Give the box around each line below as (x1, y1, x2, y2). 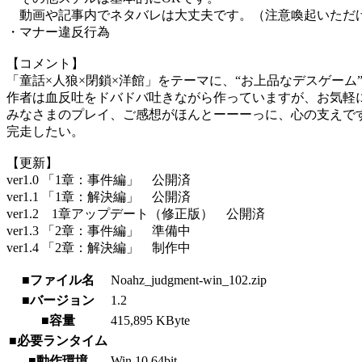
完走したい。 (6, 124, 84, 139)
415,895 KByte (111, 314, 190, 328)
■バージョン (22, 293, 95, 308)
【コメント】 (6, 57, 84, 71)
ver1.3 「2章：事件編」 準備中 (6, 224, 191, 238)
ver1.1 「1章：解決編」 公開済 (6, 190, 191, 204)
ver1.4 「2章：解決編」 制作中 (6, 241, 191, 255)
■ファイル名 (22, 273, 95, 288)
